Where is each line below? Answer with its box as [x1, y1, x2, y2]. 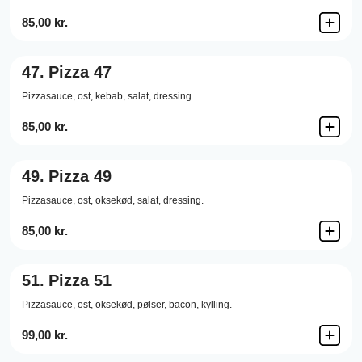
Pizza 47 [48, 63, 112, 81]
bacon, [169, 299, 199, 310]
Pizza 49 [48, 167, 112, 185]
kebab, [95, 90, 125, 102]
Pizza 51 [48, 271, 112, 289]
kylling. [201, 299, 232, 310]
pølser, [137, 299, 166, 310]
